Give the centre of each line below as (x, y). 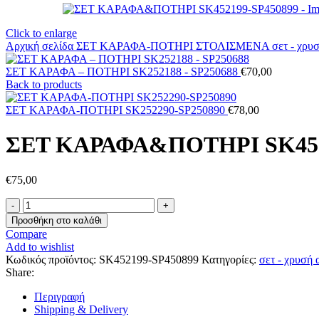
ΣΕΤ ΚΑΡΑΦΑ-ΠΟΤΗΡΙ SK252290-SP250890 (117, 110)
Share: (20, 272)
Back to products (44, 84)
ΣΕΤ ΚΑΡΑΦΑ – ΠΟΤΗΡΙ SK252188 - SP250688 (123, 72)
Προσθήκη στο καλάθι (57, 220)
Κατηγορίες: (229, 259)
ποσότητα (44, 254)
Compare (26, 234)
